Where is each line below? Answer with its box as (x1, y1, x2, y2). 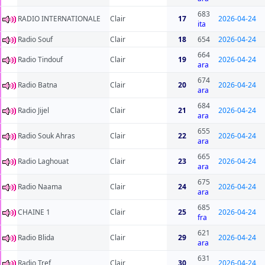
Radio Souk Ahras (18, 131, 75, 141)
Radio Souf (18, 34, 53, 45)
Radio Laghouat (18, 156, 69, 167)
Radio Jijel (18, 105, 49, 116)
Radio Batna (18, 80, 57, 91)
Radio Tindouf (18, 54, 63, 65)
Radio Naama (18, 182, 62, 192)
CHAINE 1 (18, 207, 50, 218)
